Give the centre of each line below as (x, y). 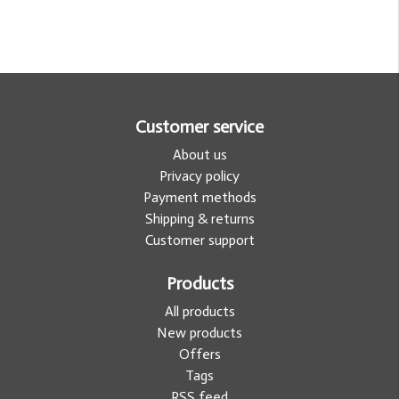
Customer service (199, 127)
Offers (199, 354)
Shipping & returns (199, 219)
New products (199, 333)
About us (199, 155)
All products (199, 312)
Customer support (199, 240)
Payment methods (199, 198)
